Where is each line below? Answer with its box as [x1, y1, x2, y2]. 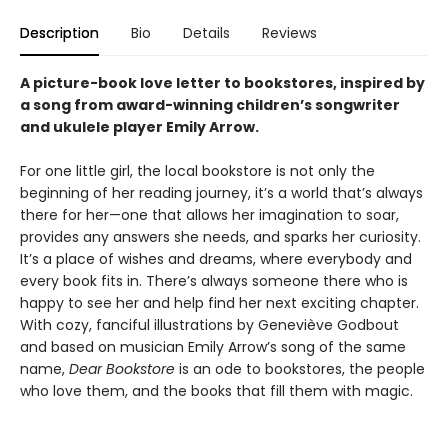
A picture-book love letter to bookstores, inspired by [20, 73, 425, 93]
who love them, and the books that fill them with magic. [20, 381, 413, 401]
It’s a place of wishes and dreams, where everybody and [20, 249, 412, 269]
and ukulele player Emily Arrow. [20, 117, 259, 137]
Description [20, 23, 99, 43]
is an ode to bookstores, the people [175, 359, 425, 379]
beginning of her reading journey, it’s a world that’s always [20, 183, 423, 203]
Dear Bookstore [69, 359, 175, 379]
